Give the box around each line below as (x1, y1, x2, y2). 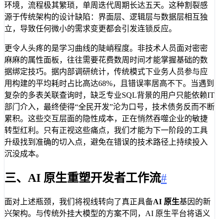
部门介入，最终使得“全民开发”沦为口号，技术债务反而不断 (4, 102, 215, 111)
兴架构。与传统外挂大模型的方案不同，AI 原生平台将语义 (4, 209, 210, 218)
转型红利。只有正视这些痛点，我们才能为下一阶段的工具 (4, 126, 208, 134)
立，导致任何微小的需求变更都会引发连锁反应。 (4, 24, 176, 33)
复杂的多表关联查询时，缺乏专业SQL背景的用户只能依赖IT (4, 90, 215, 99)
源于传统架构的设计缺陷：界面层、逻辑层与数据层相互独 (4, 12, 208, 21)
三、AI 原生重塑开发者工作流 (4, 172, 161, 185)
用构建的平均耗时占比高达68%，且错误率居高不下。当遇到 (4, 79, 214, 88)
